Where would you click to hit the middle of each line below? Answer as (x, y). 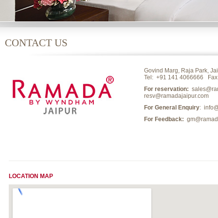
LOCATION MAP (31, 176)
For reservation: (166, 89)
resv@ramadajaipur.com (176, 96)
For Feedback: (164, 119)
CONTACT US (36, 43)
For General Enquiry (172, 108)
